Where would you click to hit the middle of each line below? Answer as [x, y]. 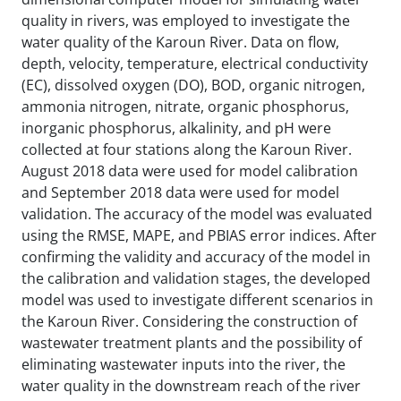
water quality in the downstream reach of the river [191, 385]
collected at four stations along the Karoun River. [187, 149]
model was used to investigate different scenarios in [197, 299]
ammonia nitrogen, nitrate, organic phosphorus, [185, 106]
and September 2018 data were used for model [180, 192]
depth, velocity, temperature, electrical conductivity [195, 63]
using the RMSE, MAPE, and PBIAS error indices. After [199, 235]
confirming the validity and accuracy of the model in [196, 256]
